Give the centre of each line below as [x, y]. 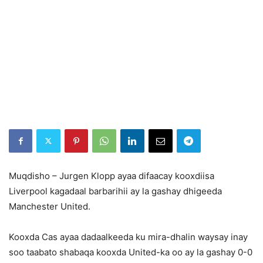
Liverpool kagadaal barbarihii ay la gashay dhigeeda [115, 191]
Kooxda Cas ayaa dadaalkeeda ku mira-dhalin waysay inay [128, 237]
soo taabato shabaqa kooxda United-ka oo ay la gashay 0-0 [131, 252]
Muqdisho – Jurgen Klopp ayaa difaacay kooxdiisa [112, 176]
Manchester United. [50, 206]
